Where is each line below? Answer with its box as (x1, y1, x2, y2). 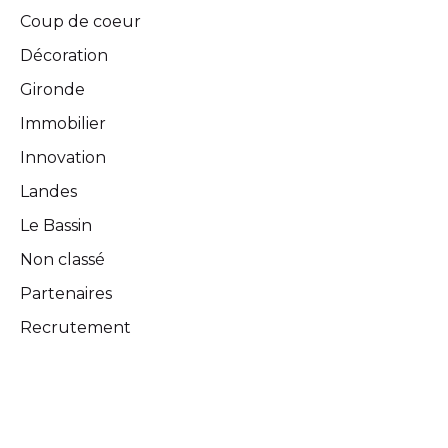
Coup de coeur (20, 11, 141, 31)
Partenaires (20, 283, 112, 303)
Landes (20, 181, 77, 201)
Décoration (20, 45, 108, 65)
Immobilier (20, 113, 106, 133)
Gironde (20, 79, 85, 99)
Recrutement (20, 317, 131, 337)
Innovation (20, 147, 106, 167)
